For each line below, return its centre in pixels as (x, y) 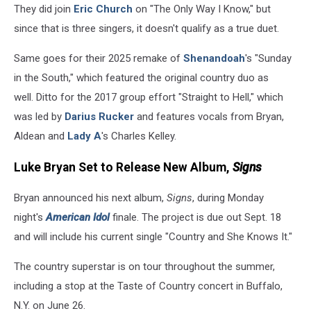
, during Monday (228, 198)
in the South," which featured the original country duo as (141, 78)
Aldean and (41, 136)
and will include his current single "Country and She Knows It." (153, 237)
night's (30, 218)
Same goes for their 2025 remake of (99, 59)
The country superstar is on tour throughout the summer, (144, 267)
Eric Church (103, 9)
